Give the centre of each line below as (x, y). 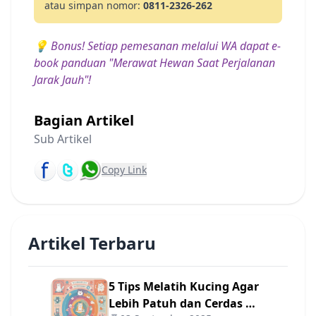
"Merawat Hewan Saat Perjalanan (192, 63)
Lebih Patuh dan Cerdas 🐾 (184, 304)
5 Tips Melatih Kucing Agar (184, 287)
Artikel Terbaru (92, 243)
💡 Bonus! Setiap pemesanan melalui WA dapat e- (157, 46)
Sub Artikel (63, 139)
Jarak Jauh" (61, 80)
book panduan (71, 63)
